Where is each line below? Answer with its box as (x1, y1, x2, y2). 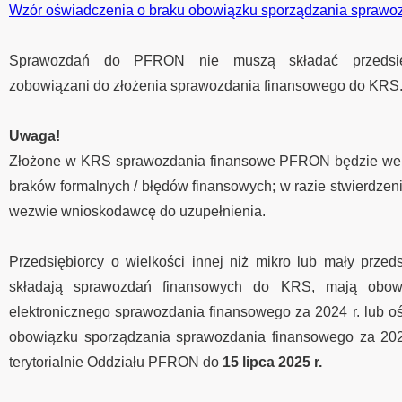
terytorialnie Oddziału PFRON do (9, 354, 223, 370)
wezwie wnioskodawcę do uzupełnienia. (9, 204, 266, 219)
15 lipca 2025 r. (223, 354, 322, 370)
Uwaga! (9, 128, 60, 144)
